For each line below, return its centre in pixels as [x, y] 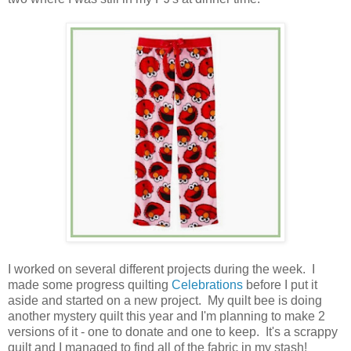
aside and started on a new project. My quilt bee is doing [165, 300]
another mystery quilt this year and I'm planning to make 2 [166, 316]
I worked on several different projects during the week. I [161, 269]
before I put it [280, 285]
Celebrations [207, 285]
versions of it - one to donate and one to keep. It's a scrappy [173, 332]
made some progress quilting [90, 285]
